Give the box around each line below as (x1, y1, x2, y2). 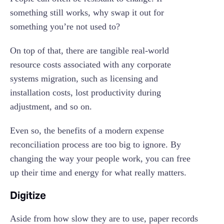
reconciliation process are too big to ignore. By (10, 139, 181, 150)
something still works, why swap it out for (10, 7, 164, 18)
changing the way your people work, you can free (10, 153, 190, 164)
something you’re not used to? (10, 21, 120, 32)
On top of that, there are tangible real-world (10, 45, 169, 56)
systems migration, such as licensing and (10, 73, 158, 84)
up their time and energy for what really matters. (10, 167, 186, 178)
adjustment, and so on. (10, 101, 92, 112)
